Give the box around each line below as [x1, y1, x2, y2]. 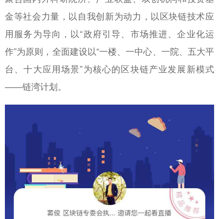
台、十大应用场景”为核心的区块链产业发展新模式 [5, 62, 214, 75]
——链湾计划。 [5, 79, 66, 92]
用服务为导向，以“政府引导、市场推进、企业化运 [5, 26, 214, 40]
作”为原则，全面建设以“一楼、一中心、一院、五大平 [5, 44, 214, 57]
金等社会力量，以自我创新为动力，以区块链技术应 [5, 9, 214, 22]
